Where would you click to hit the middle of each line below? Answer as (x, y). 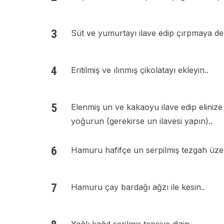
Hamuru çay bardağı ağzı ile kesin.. (138, 187)
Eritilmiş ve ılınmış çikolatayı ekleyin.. (140, 70)
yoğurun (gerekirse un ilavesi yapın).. (142, 121)
